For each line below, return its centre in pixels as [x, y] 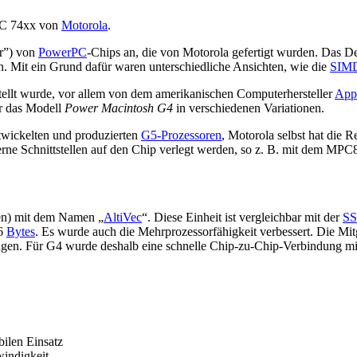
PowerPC [63, 52]
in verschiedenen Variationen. [249, 108]
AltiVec [123, 217]
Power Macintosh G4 [119, 108]
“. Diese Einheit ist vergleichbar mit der [242, 217]
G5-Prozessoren [181, 135]
